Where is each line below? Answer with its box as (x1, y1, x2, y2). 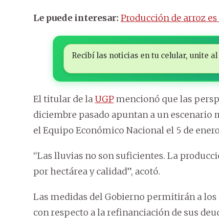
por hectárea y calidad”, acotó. (33, 166, 160, 177)
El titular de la (33, 93, 95, 105)
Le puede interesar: (33, 12, 119, 24)
